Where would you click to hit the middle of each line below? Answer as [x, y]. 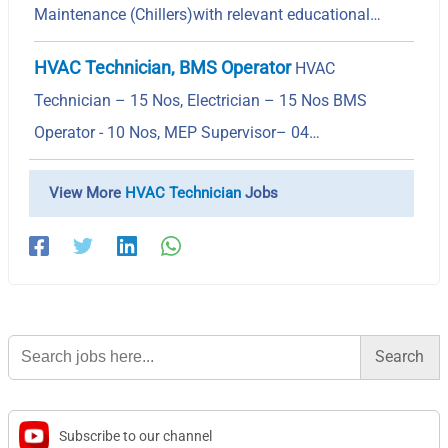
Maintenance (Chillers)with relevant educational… [208, 14]
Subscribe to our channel [136, 435]
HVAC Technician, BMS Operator [163, 67]
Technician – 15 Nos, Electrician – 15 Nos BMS [201, 100]
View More [87, 192]
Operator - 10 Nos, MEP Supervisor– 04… [177, 132]
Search [30, 340]
